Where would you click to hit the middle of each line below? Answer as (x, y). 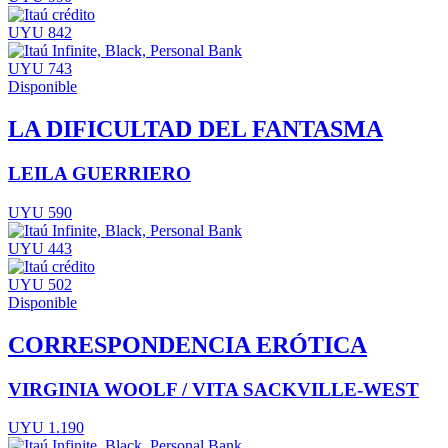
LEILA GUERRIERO (99, 174)
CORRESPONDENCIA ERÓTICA (187, 344)
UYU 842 (40, 33)
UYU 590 (40, 212)
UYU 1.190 (46, 428)
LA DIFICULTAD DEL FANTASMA (195, 129)
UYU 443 (40, 248)
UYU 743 (40, 69)
